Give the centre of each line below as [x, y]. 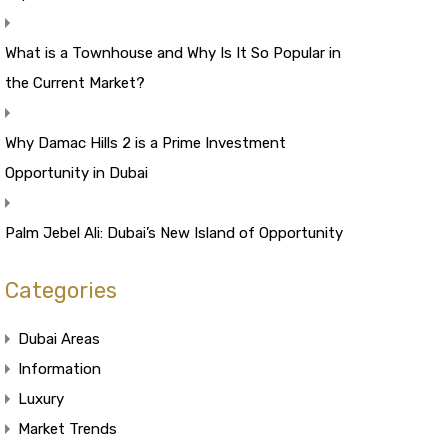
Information [59, 368]
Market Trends [67, 428]
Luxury [40, 398]
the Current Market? [74, 82]
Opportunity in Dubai [76, 172]
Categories [60, 290]
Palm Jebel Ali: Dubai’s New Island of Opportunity [173, 232]
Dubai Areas [58, 338]
